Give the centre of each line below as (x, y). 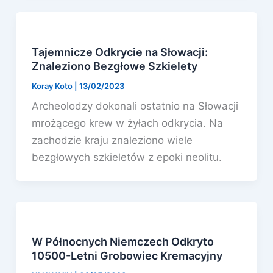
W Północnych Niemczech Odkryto (122, 241)
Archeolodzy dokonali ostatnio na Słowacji (135, 106)
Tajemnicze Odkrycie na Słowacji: (119, 52)
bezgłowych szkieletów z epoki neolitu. (126, 157)
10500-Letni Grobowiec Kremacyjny (127, 255)
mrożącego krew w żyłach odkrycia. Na (127, 123)
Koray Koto (53, 86)
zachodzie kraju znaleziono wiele (112, 140)
